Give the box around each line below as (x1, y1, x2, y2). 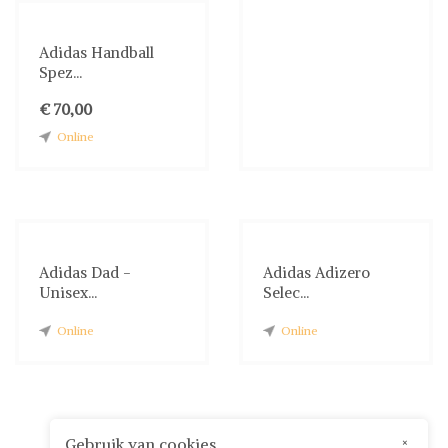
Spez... (39, 63, 82, 83)
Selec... (263, 283, 309, 303)
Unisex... (39, 283, 97, 303)
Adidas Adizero (263, 263, 370, 283)
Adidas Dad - (39, 263, 131, 283)
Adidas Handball (39, 43, 154, 63)
